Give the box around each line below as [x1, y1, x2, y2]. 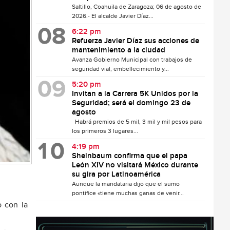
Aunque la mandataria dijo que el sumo [72, 180, 180, 187]
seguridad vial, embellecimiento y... [72, 65, 169, 72]
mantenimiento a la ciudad [72, 46, 166, 55]
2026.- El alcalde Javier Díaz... [72, 12, 154, 20]
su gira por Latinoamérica [72, 170, 161, 179]
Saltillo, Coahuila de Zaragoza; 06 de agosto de [72, 3, 202, 10]
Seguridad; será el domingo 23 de [72, 99, 191, 108]
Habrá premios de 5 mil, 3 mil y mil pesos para [72, 118, 202, 125]
